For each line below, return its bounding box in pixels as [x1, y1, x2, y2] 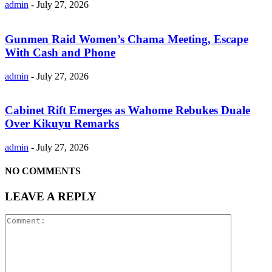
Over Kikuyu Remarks [5, 117, 119, 131]
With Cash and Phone [5, 46, 115, 59]
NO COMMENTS [5, 166, 81, 177]
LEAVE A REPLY [5, 189, 97, 203]
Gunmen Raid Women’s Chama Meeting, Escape [5, 32, 248, 46]
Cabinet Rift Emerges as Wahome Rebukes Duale [5, 104, 250, 117]
